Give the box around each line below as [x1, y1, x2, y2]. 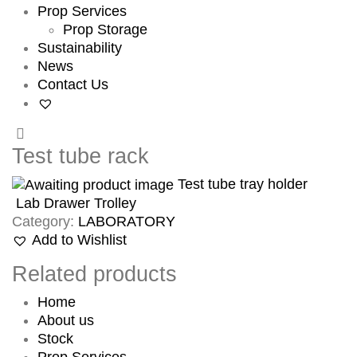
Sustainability [37, 39, 122, 56]
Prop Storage [63, 21, 147, 37]
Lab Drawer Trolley [16, 194, 136, 211]
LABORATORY [78, 213, 175, 229]
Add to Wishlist [32, 231, 127, 248]
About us [37, 312, 94, 328]
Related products [12, 261, 177, 286]
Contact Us [37, 76, 108, 92]
